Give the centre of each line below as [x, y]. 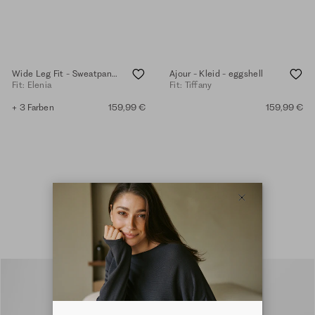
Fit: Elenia [32, 85]
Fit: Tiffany [191, 85]
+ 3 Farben [33, 108]
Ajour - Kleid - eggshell [217, 73]
